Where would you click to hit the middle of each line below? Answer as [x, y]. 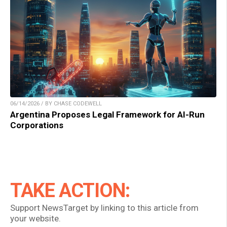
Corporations [37, 125]
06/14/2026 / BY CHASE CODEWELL [56, 103]
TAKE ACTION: [70, 190]
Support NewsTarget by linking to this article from [104, 207]
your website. [35, 218]
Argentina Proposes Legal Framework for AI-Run [107, 114]
